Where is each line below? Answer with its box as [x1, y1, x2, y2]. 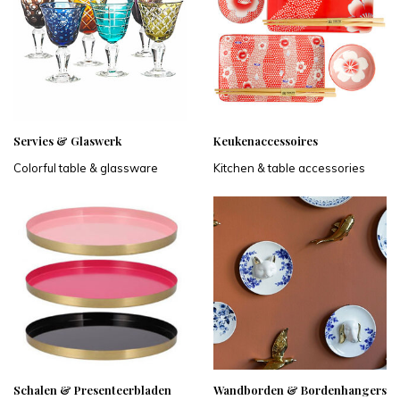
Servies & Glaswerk [13, 133, 121, 148]
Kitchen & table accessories [213, 161, 365, 175]
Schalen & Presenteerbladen [13, 382, 171, 397]
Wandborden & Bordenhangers [213, 382, 387, 397]
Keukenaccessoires [213, 133, 318, 148]
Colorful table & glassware [13, 161, 158, 175]
